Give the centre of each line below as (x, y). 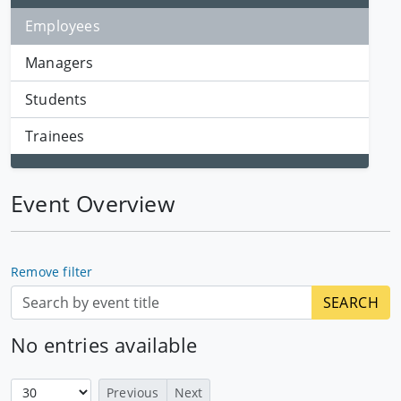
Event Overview (93, 203)
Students (56, 99)
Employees (63, 26)
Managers (60, 63)
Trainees (55, 136)
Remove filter (52, 272)
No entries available (104, 345)
